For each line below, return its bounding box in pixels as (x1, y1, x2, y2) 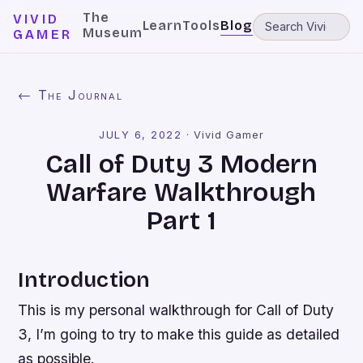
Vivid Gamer (193, 129, 264, 141)
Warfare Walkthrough (46, 177, 317, 208)
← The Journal (18, 87, 123, 103)
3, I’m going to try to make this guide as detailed (18, 326, 340, 343)
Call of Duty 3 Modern (45, 148, 318, 180)
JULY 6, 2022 (99, 129, 182, 141)
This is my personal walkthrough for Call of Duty (18, 301, 335, 318)
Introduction (18, 267, 151, 293)
